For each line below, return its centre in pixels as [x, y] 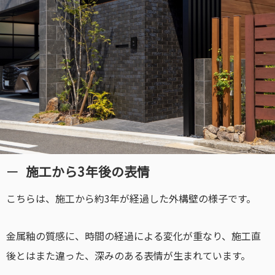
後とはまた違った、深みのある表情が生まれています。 [128, 255]
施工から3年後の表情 [88, 171]
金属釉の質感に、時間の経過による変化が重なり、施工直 [134, 235]
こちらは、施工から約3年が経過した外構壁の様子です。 [131, 199]
